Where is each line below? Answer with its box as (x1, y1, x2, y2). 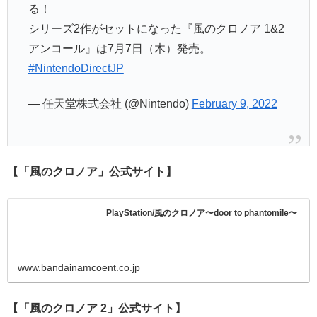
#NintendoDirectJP (28, 62, 124, 74)
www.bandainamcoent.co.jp (18, 261, 141, 273)
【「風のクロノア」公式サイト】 (7, 166, 177, 178)
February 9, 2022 (191, 98, 277, 110)
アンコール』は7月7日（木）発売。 (28, 42, 211, 54)
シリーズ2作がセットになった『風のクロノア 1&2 (28, 22, 284, 35)
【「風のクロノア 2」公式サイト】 (7, 301, 186, 314)
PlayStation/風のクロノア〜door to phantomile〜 (106, 207, 298, 218)
